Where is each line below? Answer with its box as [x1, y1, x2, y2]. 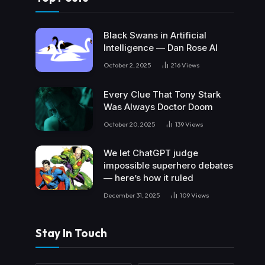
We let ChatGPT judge [104, 147, 198, 159]
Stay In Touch [35, 226, 107, 241]
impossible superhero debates [104, 160, 233, 172]
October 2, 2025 [104, 61, 151, 70]
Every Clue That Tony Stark [104, 88, 221, 100]
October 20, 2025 [104, 119, 155, 128]
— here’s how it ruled [104, 172, 193, 184]
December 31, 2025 [104, 191, 160, 200]
